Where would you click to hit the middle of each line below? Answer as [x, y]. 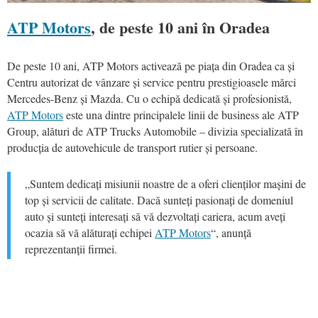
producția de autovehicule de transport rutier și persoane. [132, 148]
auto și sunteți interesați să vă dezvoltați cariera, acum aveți [155, 216]
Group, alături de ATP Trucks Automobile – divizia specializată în [155, 131]
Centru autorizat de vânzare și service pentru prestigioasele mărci [152, 82]
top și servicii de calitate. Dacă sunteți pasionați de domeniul [159, 200]
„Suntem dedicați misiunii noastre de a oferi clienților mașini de [165, 184]
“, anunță [231, 233]
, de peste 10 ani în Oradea [180, 28]
